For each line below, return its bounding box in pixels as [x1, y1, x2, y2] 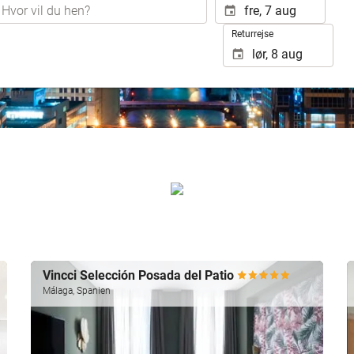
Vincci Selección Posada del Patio [43, 267, 237, 283]
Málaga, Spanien [43, 284, 111, 296]
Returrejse [232, 28, 273, 40]
